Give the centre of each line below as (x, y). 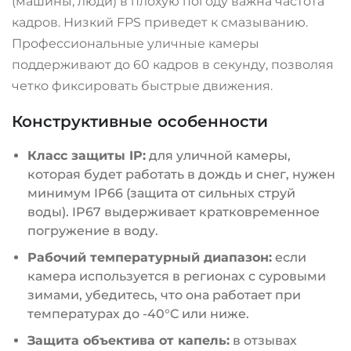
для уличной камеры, (218, 156)
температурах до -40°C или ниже (137, 314)
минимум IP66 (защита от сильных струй (161, 194)
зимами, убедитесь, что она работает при (164, 295)
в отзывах (263, 341)
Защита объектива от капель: (128, 341)
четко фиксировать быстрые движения (141, 86)
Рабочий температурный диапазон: (150, 258)
